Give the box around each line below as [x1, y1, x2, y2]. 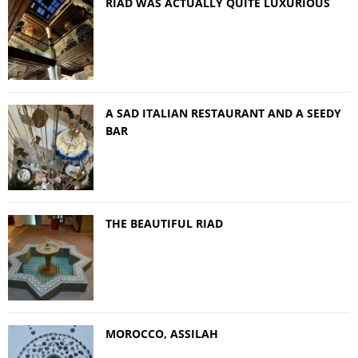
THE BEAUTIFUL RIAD [105, 216, 223, 232]
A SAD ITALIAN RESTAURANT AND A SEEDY [105, 105, 341, 121]
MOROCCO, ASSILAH [105, 326, 218, 342]
